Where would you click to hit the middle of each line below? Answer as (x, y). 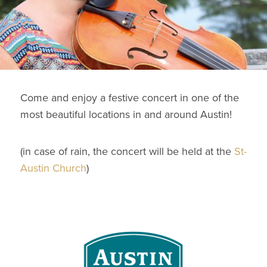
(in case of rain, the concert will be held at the (127, 151)
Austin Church (53, 168)
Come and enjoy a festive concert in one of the (130, 98)
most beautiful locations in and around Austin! (126, 114)
